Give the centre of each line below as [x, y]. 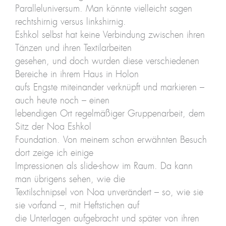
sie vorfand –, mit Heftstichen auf [77, 206]
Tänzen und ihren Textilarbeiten [73, 48]
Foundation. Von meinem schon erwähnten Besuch [111, 140]
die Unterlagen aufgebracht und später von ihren [107, 219]
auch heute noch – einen [62, 101]
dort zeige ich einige [54, 153]
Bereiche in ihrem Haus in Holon [77, 74]
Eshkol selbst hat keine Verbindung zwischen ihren [110, 35]
